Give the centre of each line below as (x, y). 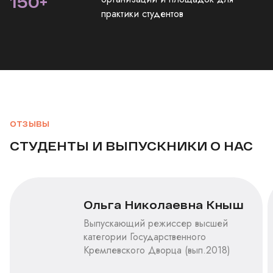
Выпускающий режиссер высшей (156, 223)
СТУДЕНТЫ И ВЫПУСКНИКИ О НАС (131, 145)
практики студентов (142, 13)
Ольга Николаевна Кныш (164, 204)
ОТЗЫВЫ (30, 123)
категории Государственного (145, 236)
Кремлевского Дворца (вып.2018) (157, 250)
